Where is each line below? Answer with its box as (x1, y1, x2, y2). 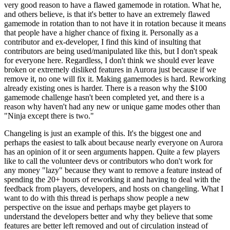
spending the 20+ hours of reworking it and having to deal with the (4, 175, 220, 184)
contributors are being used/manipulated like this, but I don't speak (4, 46, 218, 55)
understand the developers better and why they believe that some (4, 212, 213, 221)
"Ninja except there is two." (4, 111, 94, 120)
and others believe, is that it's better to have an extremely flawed (4, 9, 210, 18)
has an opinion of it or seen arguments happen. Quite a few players (4, 147, 220, 156)
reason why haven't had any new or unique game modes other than (4, 102, 220, 111)
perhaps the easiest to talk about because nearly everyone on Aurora (4, 138, 223, 147)
